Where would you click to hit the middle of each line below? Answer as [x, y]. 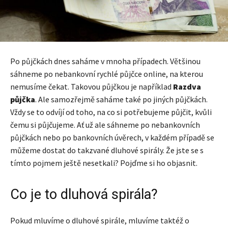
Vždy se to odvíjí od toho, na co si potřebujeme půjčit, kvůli [111, 112]
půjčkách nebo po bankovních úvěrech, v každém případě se [112, 138]
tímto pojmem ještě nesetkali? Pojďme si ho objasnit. [105, 163]
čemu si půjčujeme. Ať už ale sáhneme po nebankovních [105, 125]
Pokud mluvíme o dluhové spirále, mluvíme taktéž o [100, 221]
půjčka [23, 99]
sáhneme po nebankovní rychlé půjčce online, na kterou [107, 74]
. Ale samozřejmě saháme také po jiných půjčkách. [121, 99]
